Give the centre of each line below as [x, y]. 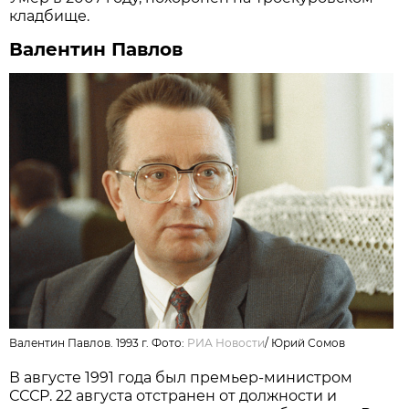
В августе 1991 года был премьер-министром [181, 377]
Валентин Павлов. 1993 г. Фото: [99, 342]
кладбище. [50, 16]
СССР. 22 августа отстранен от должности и [173, 395]
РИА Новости [226, 342]
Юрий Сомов [309, 342]
